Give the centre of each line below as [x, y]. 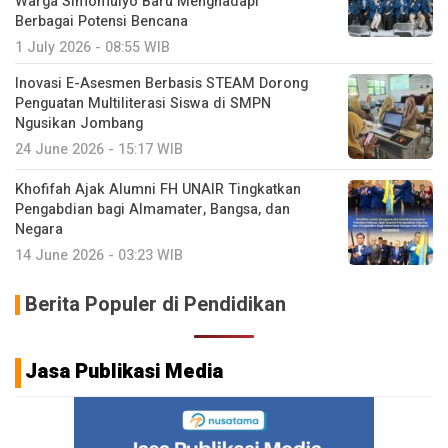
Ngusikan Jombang [79, 123]
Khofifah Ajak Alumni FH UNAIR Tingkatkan [158, 189]
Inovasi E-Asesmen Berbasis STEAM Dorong [161, 83]
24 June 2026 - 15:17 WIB [99, 149]
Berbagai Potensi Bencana [101, 21]
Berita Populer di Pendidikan [155, 304]
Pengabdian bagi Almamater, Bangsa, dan [152, 209]
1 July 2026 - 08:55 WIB [92, 47]
